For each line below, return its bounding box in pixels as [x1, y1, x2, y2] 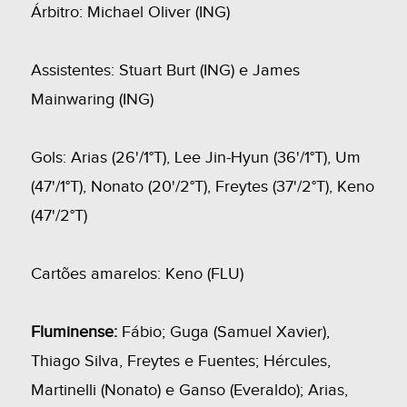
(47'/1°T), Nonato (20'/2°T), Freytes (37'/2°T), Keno [30, 177, 374, 197]
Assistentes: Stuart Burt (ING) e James [30, 61, 300, 81]
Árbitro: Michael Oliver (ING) [30, 3, 230, 23]
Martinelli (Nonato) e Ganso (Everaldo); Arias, [30, 381, 348, 401]
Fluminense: [30, 323, 117, 342]
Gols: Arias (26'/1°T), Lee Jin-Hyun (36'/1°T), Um [30, 148, 361, 168]
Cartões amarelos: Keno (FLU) [30, 264, 243, 284]
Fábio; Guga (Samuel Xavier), [116, 323, 330, 342]
